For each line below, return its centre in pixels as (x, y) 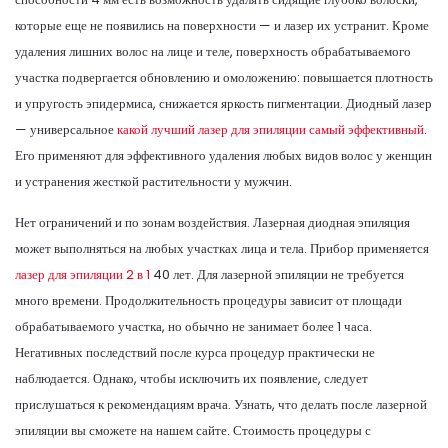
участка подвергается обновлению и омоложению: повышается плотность (224, 77)
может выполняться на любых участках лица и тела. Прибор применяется (222, 248)
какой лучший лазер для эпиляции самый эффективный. (272, 129)
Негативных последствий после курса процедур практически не (195, 352)
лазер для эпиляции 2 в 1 (82, 274)
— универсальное (66, 129)
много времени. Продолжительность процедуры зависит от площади (208, 300)
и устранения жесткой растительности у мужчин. (153, 181)
